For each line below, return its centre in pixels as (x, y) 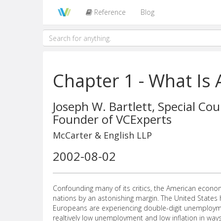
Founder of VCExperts (112, 119)
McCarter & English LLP (102, 135)
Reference (109, 12)
